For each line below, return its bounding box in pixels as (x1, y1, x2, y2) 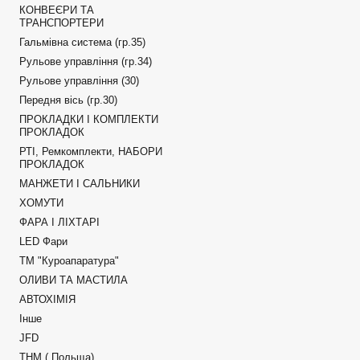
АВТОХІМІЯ (18, 293, 76, 305)
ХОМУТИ (18, 197, 63, 209)
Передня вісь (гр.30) (18, 94, 117, 106)
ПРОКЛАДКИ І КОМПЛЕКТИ (18, 113, 158, 125)
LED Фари (18, 235, 67, 247)
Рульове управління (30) (18, 75, 139, 87)
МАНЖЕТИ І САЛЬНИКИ (18, 178, 140, 190)
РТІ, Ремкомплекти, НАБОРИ (18, 145, 162, 157)
